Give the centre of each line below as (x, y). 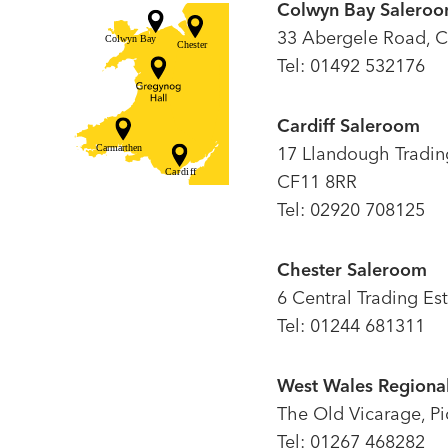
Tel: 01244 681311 (350, 325)
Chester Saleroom (351, 269)
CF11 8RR (316, 181)
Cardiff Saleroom (348, 125)
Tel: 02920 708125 (350, 209)
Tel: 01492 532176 (350, 65)
